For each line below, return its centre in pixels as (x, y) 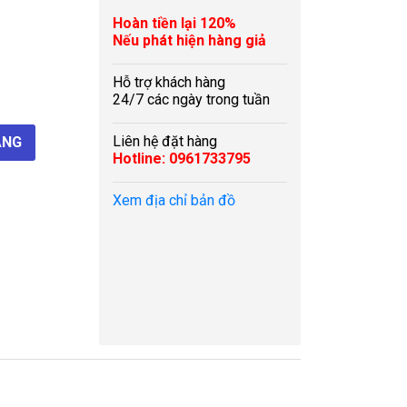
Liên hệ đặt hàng (165, 141)
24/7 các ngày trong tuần (191, 99)
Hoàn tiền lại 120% (174, 23)
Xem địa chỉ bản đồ (174, 200)
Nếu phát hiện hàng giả (189, 40)
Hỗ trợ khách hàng (169, 82)
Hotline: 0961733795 (182, 159)
